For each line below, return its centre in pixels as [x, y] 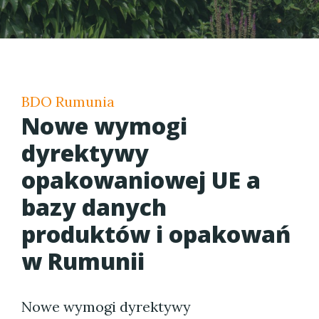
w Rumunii [83, 261]
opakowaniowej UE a [141, 180]
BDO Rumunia [68, 101]
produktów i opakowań [156, 234]
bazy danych [94, 207]
